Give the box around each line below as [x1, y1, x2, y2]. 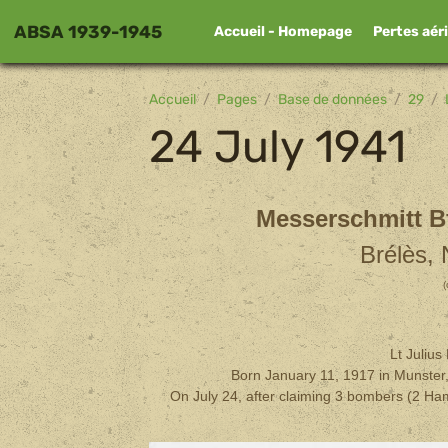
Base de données [278, 90, 388, 108]
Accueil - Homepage [213, 23, 352, 41]
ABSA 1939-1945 [14, 21, 162, 42]
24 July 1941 [149, 120, 407, 174]
